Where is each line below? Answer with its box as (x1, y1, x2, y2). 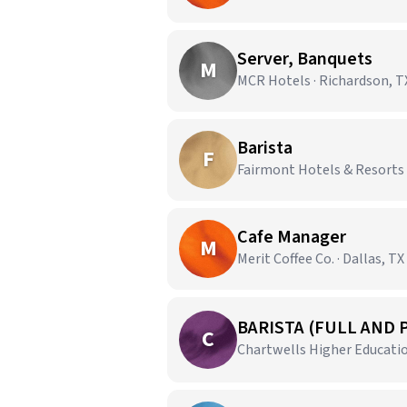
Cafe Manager (237, 224, 346, 250)
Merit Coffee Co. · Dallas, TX (237, 249, 404, 269)
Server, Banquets (237, 46, 372, 72)
